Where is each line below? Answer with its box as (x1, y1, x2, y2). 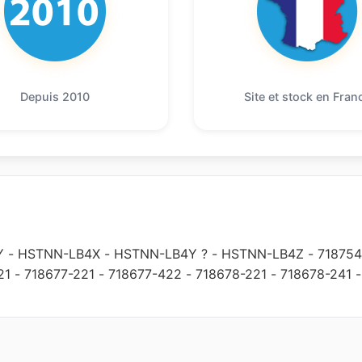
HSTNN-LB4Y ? (114, 245, 208, 262)
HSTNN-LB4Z (221, 245, 304, 262)
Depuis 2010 (20, 89, 90, 103)
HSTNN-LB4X (18, 245, 100, 262)
